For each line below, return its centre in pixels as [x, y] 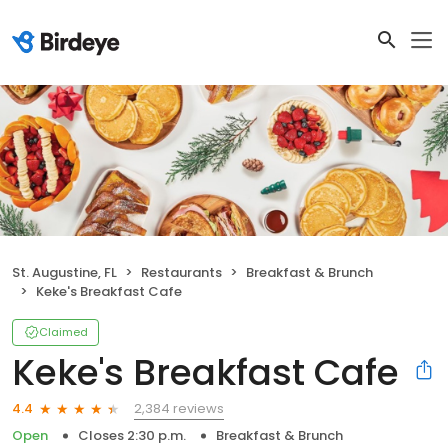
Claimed [63, 331]
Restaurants [181, 272]
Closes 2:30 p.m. [132, 435]
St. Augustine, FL [64, 272]
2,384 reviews [179, 408]
